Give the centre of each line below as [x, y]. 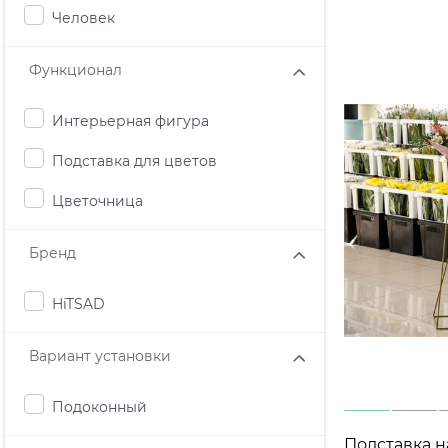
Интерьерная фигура [130, 120]
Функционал [75, 70]
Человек [83, 17]
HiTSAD [78, 303]
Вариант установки [100, 356]
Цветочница [97, 200]
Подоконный [99, 406]
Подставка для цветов [134, 160]
